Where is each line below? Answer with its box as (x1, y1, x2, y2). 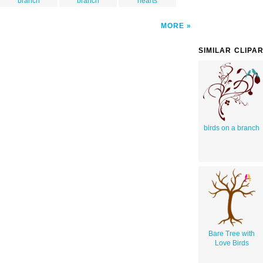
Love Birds (214, 238, 249, 247)
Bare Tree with (208, 229, 255, 238)
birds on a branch (204, 123, 259, 132)
